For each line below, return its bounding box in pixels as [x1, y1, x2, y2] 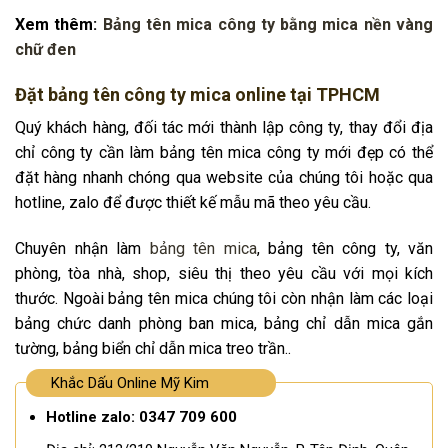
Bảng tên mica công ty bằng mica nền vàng [102, 15, 434, 35]
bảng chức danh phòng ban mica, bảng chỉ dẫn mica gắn [15, 313, 433, 333]
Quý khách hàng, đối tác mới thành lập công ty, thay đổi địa [15, 118, 433, 138]
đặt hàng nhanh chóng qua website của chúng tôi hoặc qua [15, 168, 433, 188]
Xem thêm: [15, 15, 103, 35]
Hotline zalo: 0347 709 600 [45, 407, 237, 426]
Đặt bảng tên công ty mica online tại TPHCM [15, 84, 380, 106]
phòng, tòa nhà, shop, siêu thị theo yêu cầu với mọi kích [15, 263, 433, 283]
